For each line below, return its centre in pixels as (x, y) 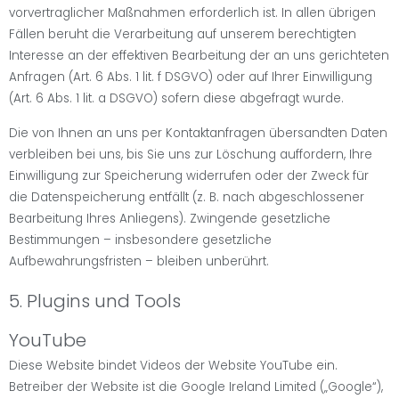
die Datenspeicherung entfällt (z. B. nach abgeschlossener (187, 197)
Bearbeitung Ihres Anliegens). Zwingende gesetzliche (170, 218)
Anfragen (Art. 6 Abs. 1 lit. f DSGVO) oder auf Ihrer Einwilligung (191, 77)
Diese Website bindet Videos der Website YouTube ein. (173, 365)
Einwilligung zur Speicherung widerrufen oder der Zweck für (189, 175)
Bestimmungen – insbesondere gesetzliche (140, 240)
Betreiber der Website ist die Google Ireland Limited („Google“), (196, 387)
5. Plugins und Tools (95, 301)
